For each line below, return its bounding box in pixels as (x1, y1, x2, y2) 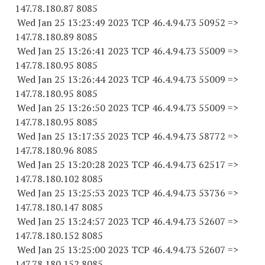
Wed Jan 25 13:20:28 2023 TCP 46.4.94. (15, 158, 186, 171)
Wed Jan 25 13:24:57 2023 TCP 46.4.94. (15, 215, 186, 228)
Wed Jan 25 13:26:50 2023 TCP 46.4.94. (15, 101, 186, 114)
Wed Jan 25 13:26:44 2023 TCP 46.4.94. (15, 73, 186, 86)
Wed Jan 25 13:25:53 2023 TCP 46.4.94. (15, 186, 186, 199)
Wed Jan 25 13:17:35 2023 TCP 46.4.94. (15, 130, 186, 143)
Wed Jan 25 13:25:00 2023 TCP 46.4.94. (15, 243, 186, 256)
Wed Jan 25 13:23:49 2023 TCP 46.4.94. (15, 16, 186, 29)
